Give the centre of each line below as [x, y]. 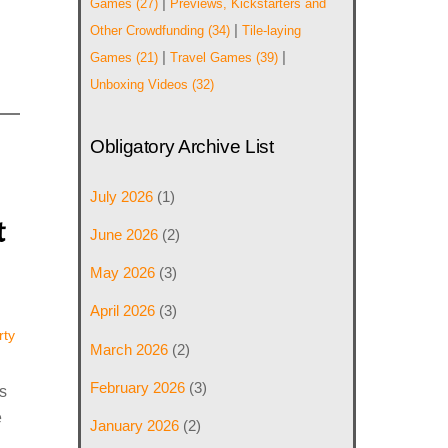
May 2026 [123, 273]
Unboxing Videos [139, 85]
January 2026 [135, 425]
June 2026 [124, 235]
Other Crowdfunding [147, 31]
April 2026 [123, 311]
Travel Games [211, 58]
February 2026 [138, 387]
